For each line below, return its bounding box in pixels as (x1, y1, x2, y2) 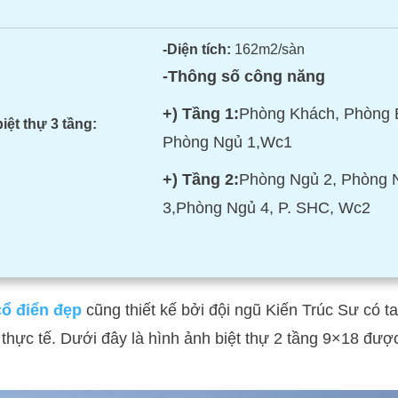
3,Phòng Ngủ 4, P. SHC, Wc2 (163, 199, 371, 217)
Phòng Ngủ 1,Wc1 (163, 133, 293, 151)
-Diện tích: (163, 42, 232, 57)
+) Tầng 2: (163, 171, 240, 188)
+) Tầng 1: (163, 105, 240, 123)
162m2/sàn (231, 42, 306, 57)
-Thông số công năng (163, 68, 326, 85)
